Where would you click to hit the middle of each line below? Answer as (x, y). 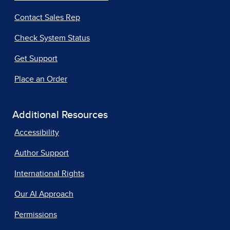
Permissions (36, 215)
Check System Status (52, 38)
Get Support (36, 59)
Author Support (42, 153)
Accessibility (37, 133)
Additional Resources (60, 115)
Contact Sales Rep (47, 18)
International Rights (49, 174)
